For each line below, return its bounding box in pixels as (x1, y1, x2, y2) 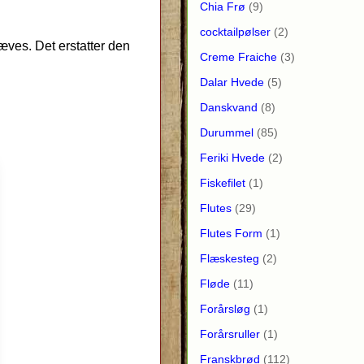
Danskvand (200, 100, 258, 114)
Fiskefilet (200, 175, 245, 189)
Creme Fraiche (200, 50, 277, 63)
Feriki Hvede (200, 150, 265, 164)
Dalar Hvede (200, 75, 264, 89)
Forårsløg (200, 301, 250, 315)
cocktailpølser (200, 24, 271, 38)
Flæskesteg (200, 251, 259, 265)
